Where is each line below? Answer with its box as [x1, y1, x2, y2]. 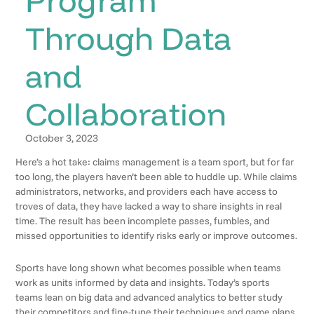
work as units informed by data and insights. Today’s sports [15, 275, 271, 289]
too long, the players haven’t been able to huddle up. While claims [15, 170, 298, 184]
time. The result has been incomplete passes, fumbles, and [15, 214, 271, 228]
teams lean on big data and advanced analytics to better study [15, 290, 283, 303]
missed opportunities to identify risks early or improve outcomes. [15, 229, 298, 243]
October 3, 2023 [25, 131, 98, 144]
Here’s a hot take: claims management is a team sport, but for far [15, 156, 294, 169]
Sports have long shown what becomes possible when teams [15, 261, 282, 274]
